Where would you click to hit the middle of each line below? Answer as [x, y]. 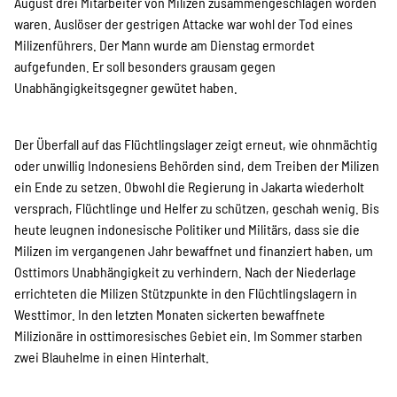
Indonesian [198, 359]
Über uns [198, 76]
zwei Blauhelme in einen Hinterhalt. [112, 357]
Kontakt [198, 218]
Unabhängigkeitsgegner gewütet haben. [126, 87]
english [198, 288]
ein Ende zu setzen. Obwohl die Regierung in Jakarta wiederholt [189, 187]
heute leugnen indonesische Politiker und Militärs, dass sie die [187, 229]
